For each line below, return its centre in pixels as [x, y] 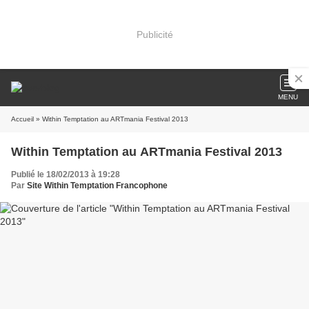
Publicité [154, 34]
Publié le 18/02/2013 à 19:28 [66, 175]
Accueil [22, 119]
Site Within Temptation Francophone [97, 186]
